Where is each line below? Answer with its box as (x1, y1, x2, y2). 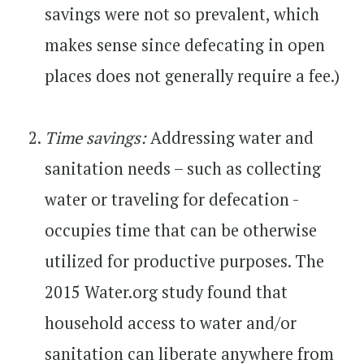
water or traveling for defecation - (45, 188, 298, 210)
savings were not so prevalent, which (45, 2, 319, 25)
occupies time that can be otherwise (45, 219, 317, 241)
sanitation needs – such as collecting (45, 157, 321, 180)
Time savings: (45, 126, 146, 149)
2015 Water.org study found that (45, 280, 288, 303)
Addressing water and (146, 126, 314, 149)
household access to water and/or (45, 311, 297, 334)
